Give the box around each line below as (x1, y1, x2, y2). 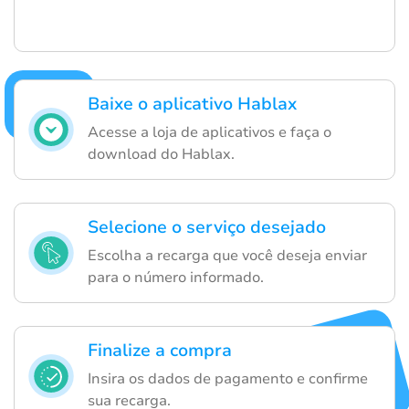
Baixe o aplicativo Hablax (88, 91, 297, 116)
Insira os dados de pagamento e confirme (88, 368, 368, 389)
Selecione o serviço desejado (88, 215, 326, 239)
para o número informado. (88, 267, 264, 288)
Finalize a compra (88, 338, 232, 362)
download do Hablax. (88, 143, 235, 164)
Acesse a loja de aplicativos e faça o (88, 121, 331, 142)
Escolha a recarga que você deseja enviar (88, 245, 367, 266)
